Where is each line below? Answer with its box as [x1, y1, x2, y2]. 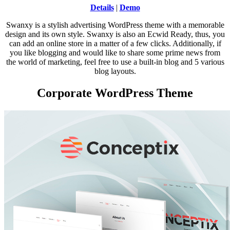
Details [90, 3, 114, 12]
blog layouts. [94, 66, 136, 75]
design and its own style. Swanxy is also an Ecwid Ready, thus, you [5, 29, 225, 39]
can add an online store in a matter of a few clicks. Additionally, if [9, 39, 221, 48]
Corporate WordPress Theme [37, 86, 193, 100]
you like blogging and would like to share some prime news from [10, 48, 220, 57]
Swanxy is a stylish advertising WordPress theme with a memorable [6, 20, 224, 29]
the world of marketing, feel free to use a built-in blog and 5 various [6, 57, 224, 66]
